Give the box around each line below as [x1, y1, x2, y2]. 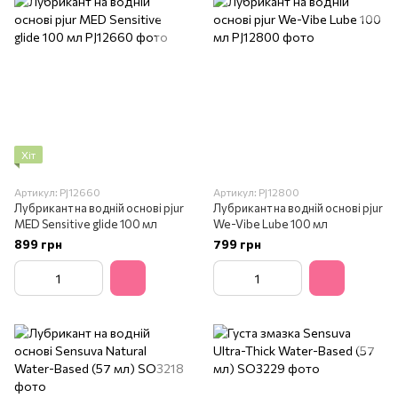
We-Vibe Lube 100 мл [213, 217, 328, 231]
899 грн [14, 236, 62, 251]
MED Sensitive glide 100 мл [14, 217, 157, 231]
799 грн [213, 236, 261, 251]
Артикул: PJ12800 [213, 186, 299, 198]
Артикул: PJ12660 [14, 186, 100, 198]
